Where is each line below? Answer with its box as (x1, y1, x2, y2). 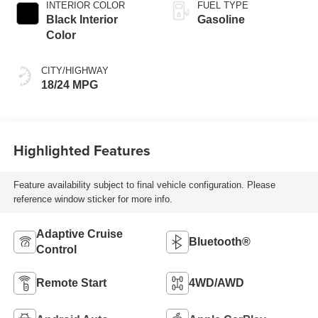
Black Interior (45, 13, 118, 26)
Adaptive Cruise (35, 227, 123, 240)
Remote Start (35, 276, 106, 289)
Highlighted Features (13, 140, 150, 161)
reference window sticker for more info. (13, 193, 172, 204)
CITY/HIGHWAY (40, 65, 109, 77)
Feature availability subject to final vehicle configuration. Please (13, 179, 275, 190)
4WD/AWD (189, 276, 244, 289)
